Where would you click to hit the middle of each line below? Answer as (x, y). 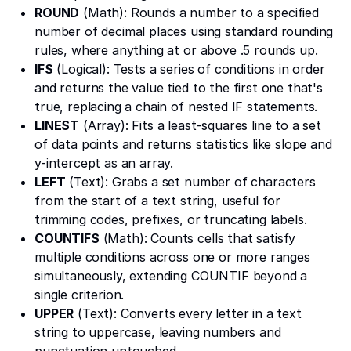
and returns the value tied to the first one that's (179, 87)
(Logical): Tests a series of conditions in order (189, 69)
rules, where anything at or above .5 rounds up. (176, 50)
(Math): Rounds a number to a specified (199, 12)
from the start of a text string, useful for (158, 200)
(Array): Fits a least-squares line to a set (201, 125)
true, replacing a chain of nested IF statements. (176, 106)
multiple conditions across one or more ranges (172, 257)
